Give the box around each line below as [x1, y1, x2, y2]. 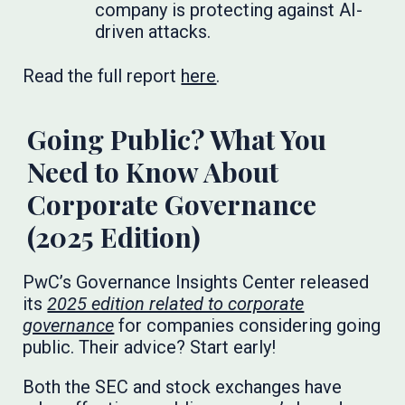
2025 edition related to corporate [47, 293, 305, 316]
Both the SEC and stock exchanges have [23, 376, 343, 399]
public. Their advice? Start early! [23, 336, 277, 359]
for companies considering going [114, 315, 381, 337]
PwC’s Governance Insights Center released [23, 271, 370, 294]
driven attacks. [95, 21, 212, 43]
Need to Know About [27, 154, 279, 191]
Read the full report [23, 65, 182, 88]
